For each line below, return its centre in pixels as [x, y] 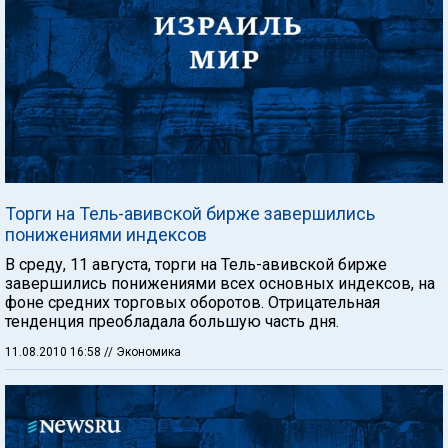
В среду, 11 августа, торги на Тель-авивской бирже [196, 264]
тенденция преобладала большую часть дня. [172, 321]
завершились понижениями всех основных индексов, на [220, 283]
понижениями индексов [106, 234]
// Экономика [142, 351]
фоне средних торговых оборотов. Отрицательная [192, 302]
